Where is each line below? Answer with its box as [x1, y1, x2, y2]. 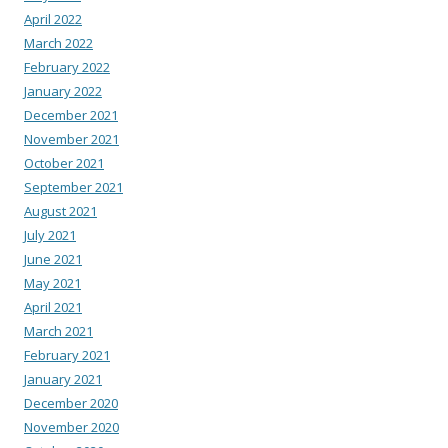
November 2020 [24, 418, 119, 437]
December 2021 [24, 106, 118, 125]
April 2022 [24, 10, 82, 29]
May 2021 [24, 274, 81, 293]
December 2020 [24, 394, 118, 413]
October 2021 [24, 154, 104, 173]
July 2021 [24, 226, 76, 245]
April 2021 [24, 298, 82, 317]
